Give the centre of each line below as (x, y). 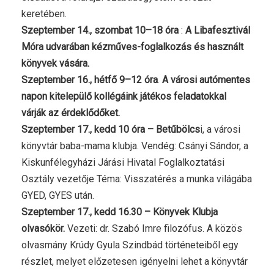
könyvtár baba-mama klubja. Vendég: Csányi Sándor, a (135, 146)
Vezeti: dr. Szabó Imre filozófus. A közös (154, 228)
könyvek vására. (55, 63)
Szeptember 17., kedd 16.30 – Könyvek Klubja (120, 212)
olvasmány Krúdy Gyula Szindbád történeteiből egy (130, 245)
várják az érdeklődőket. (71, 113)
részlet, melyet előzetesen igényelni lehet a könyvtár (135, 261)
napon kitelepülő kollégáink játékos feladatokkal (124, 96)
